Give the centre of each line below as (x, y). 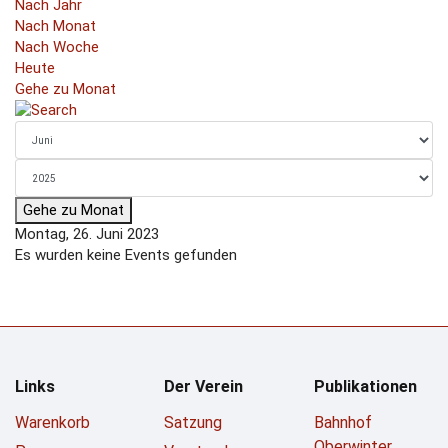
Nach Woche (57, 47)
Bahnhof (342, 422)
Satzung (193, 422)
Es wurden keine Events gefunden (126, 255)
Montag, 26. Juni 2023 (87, 234)
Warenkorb (52, 422)
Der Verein (204, 386)
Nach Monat (55, 26)
